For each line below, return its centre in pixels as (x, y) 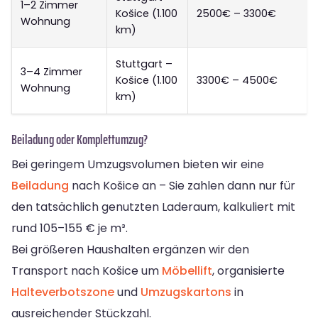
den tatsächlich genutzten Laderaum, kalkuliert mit (153, 207)
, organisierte (248, 271)
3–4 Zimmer (51, 72)
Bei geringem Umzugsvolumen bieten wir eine (138, 165)
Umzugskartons (186, 292)
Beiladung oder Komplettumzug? (79, 139)
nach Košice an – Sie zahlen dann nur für (182, 186)
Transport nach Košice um (87, 271)
